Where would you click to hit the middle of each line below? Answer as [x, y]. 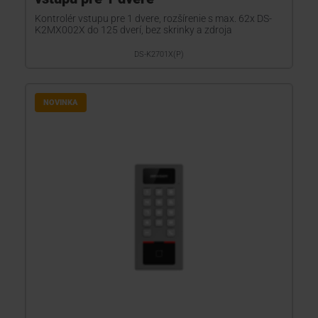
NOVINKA [61, 103]
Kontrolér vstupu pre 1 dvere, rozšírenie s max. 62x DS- [153, 18]
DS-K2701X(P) [159, 54]
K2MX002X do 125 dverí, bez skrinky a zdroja [133, 30]
